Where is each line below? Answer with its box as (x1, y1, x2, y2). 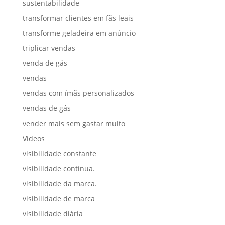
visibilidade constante (22, 149, 96, 158)
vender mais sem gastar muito (22, 119, 125, 128)
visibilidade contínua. (22, 164, 95, 173)
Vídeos (22, 134, 45, 143)
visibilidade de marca (22, 194, 95, 203)
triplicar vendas (22, 43, 75, 53)
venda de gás (22, 58, 67, 68)
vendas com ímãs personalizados (22, 88, 134, 98)
